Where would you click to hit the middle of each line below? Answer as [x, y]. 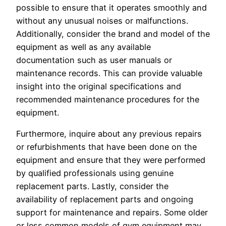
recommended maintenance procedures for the [108, 100]
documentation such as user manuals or [94, 60]
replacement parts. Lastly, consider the [92, 186]
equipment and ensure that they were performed [111, 160]
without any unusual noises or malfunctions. [102, 21]
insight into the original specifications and [99, 87]
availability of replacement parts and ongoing [105, 200]
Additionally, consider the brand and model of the [113, 34]
